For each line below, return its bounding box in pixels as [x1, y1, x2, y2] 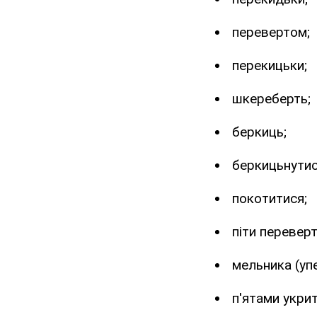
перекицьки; [232, 57, 307, 74]
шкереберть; [232, 91, 311, 108]
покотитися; [232, 190, 307, 207]
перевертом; [232, 24, 310, 41]
